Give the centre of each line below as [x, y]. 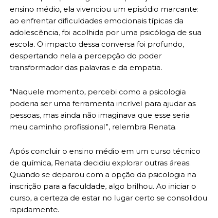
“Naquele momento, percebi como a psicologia [98, 92]
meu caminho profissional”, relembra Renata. [93, 127]
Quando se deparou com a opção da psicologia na [103, 175]
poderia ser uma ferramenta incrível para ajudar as [103, 104]
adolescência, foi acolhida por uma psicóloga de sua [106, 33]
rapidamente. [35, 210]
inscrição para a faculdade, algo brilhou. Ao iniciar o [103, 186]
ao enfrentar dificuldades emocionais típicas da [97, 21]
